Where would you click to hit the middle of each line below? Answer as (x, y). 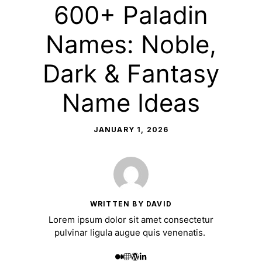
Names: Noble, (131, 44)
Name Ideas (131, 102)
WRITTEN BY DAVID (131, 204)
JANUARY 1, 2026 (131, 129)
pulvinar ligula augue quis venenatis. (131, 232)
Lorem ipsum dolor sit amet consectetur (131, 219)
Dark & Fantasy (131, 73)
